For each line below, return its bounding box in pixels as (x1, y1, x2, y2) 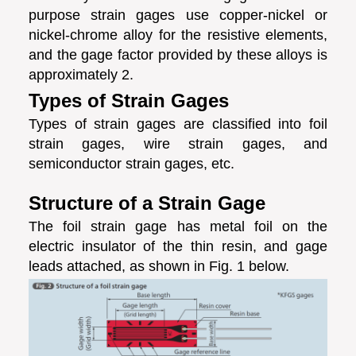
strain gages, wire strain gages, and (29, 135, 327, 152)
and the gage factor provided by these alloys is (29, 46, 327, 63)
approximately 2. (29, 66, 133, 83)
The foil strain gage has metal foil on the (29, 218, 327, 234)
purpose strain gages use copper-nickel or (29, 6, 327, 23)
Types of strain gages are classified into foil (29, 115, 327, 132)
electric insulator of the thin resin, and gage (29, 238, 327, 254)
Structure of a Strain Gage (29, 192, 265, 214)
